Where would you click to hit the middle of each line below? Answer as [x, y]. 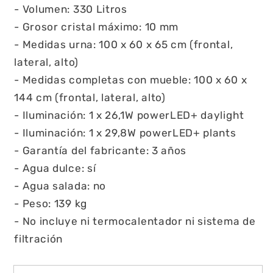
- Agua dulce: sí [55, 168]
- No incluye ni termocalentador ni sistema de [135, 222]
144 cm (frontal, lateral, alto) [90, 98]
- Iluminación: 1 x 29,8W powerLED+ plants [125, 133]
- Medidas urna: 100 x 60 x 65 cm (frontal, [124, 45]
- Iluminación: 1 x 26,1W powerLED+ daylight [129, 115]
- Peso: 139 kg [51, 204]
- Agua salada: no [60, 186]
